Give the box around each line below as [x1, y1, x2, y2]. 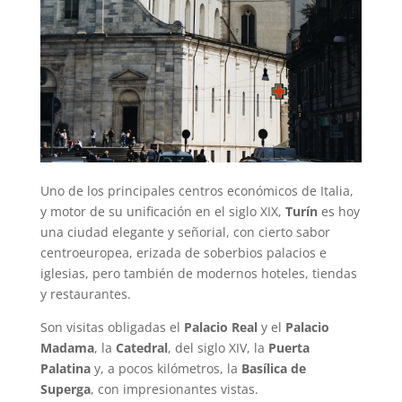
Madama [39, 339, 94, 357]
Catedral [115, 339, 168, 357]
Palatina [39, 360, 91, 378]
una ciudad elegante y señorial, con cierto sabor [39, 223, 330, 241]
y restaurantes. [39, 285, 131, 303]
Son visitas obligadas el [39, 319, 184, 336]
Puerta [267, 339, 310, 357]
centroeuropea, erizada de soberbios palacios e [39, 244, 327, 262]
